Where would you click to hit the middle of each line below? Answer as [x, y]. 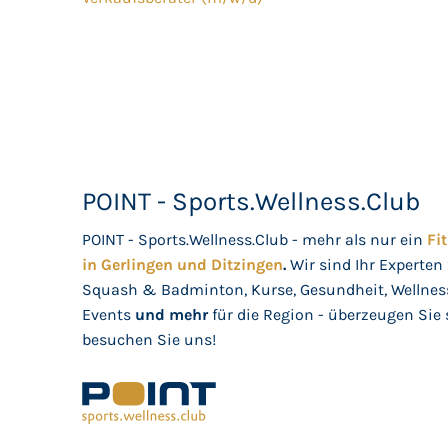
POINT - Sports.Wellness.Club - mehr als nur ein [255, 239]
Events [109, 314]
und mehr [174, 314]
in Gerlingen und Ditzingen [183, 264]
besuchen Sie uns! [149, 339]
